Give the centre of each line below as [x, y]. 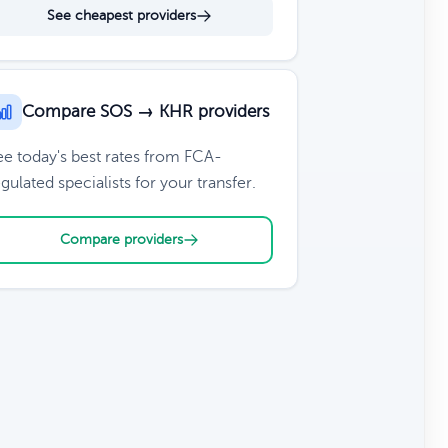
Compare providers [121, 239]
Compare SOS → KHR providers [145, 111]
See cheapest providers [121, 15]
